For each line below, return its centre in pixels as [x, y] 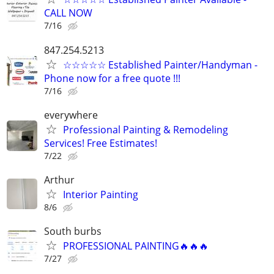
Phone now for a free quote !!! [112, 78]
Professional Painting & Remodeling [146, 129]
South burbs [73, 231]
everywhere [71, 115]
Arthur [59, 180]
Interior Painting [101, 194]
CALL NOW [68, 13]
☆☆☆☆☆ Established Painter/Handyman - [160, 65]
